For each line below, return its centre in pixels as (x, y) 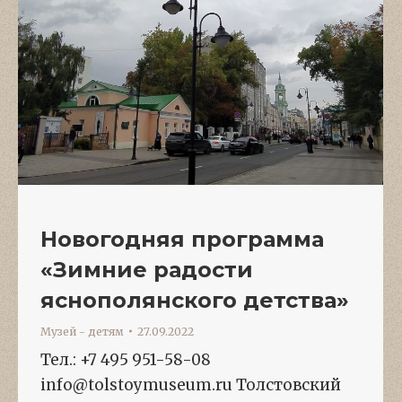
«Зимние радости (147, 269)
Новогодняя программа (182, 239)
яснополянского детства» (195, 300)
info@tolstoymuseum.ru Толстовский (191, 385)
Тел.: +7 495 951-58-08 (126, 359)
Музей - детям (82, 331)
